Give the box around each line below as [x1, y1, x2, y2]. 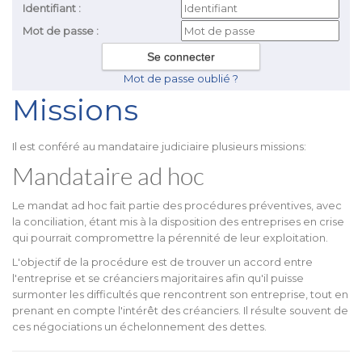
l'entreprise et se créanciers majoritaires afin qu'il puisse [12, 271, 304, 284]
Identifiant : [23, 2, 82, 15]
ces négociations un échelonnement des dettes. [12, 320, 267, 333]
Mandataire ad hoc [12, 161, 204, 191]
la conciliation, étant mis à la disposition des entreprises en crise [12, 215, 344, 228]
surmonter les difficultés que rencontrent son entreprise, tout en [12, 288, 348, 301]
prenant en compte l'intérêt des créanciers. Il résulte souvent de [12, 304, 348, 317]
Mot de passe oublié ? [124, 72, 238, 85]
